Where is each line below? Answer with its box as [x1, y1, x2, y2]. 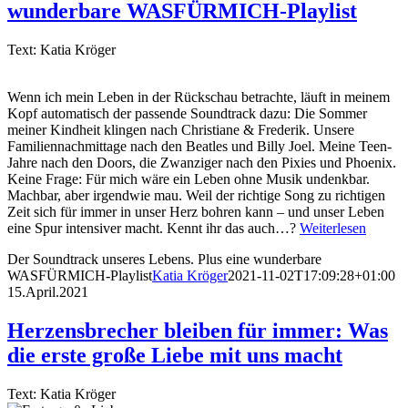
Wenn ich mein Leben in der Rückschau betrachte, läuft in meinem [7, 88, 390, 105]
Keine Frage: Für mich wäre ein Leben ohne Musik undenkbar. [7, 170, 370, 187]
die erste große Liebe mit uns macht [7, 342, 342, 367]
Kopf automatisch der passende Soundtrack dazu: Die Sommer [7, 105, 367, 121]
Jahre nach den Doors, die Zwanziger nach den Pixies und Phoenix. [7, 154, 396, 170]
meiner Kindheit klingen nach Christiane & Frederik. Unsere [7, 121, 354, 138]
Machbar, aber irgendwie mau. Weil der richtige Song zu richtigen [7, 187, 385, 203]
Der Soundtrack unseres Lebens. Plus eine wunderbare [7, 250, 321, 267]
